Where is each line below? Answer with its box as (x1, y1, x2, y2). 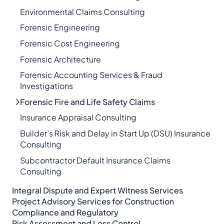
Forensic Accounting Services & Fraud (20, 69, 162, 80)
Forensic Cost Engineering (20, 37, 120, 48)
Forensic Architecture (20, 53, 101, 64)
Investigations (20, 80, 73, 91)
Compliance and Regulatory (12, 206, 118, 217)
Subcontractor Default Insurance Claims (20, 154, 170, 165)
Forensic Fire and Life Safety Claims (20, 96, 155, 107)
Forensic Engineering (20, 22, 100, 33)
